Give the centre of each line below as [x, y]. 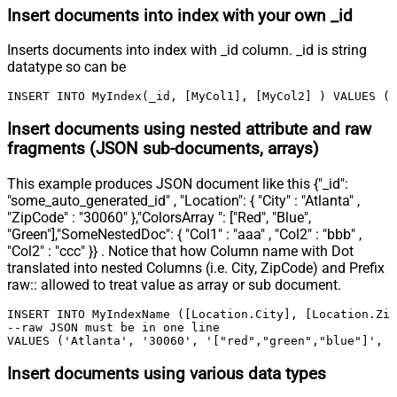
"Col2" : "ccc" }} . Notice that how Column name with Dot [180, 251]
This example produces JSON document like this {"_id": [178, 183]
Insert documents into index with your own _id [180, 16]
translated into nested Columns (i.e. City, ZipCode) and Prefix [196, 268]
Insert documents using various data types [167, 374]
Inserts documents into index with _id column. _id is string [187, 51]
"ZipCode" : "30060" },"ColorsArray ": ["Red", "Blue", [159, 217]
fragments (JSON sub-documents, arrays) [163, 149]
